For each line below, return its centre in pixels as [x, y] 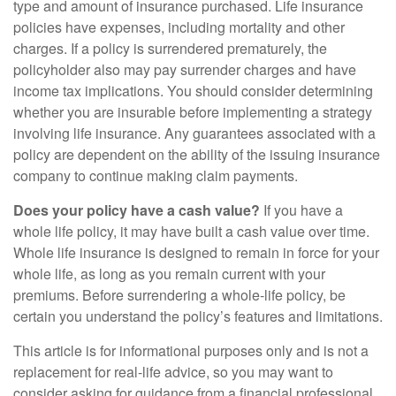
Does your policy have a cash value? [137, 210]
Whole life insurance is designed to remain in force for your [196, 252]
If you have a [301, 210]
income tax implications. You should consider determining [193, 91]
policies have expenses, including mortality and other [179, 27]
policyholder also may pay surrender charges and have [185, 69]
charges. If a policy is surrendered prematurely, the [170, 48]
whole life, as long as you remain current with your [169, 274]
